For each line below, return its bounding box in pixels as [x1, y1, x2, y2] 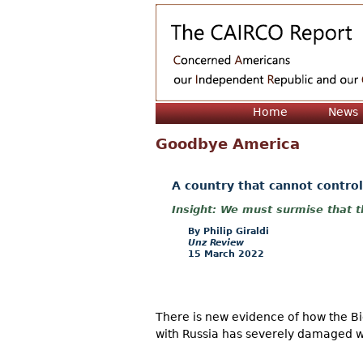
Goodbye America [156, 136, 300, 152]
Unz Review [188, 237, 244, 248]
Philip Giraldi [203, 225, 269, 237]
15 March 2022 [188, 248, 264, 259]
